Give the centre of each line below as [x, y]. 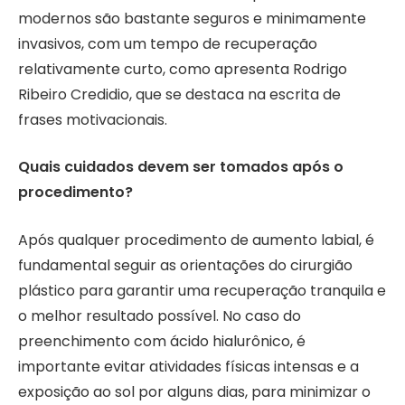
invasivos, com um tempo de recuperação [168, 43]
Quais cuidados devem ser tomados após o [181, 167]
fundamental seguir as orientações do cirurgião [185, 265]
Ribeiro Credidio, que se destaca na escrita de [179, 94]
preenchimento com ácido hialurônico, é [162, 341]
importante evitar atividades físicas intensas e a [188, 366]
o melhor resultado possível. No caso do [160, 316]
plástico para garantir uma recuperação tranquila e [202, 290]
